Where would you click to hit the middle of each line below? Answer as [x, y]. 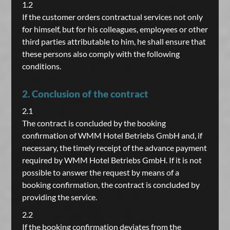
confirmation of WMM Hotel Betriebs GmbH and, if [112, 135]
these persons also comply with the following [101, 54]
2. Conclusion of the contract [85, 94]
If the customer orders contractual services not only [112, 17]
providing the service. [59, 197]
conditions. [41, 66]
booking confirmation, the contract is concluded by [111, 185]
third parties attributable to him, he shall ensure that [114, 41]
